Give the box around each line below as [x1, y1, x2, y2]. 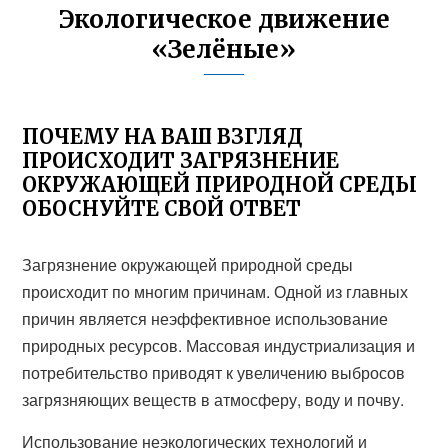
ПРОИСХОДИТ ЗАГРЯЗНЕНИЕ [22, 148, 340, 173]
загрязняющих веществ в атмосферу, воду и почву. [22, 388, 405, 411]
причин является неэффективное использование [22, 307, 389, 330]
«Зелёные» [152, 34, 296, 65]
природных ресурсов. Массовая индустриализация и [22, 334, 416, 357]
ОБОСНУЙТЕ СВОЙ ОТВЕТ [22, 196, 302, 221]
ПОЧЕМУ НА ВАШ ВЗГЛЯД [22, 124, 304, 149]
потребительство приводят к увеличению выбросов [22, 361, 406, 384]
